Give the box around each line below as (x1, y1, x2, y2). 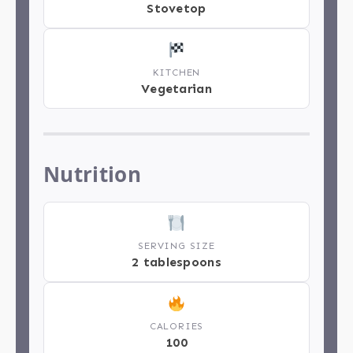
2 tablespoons (131, 255, 222, 270)
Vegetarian (140, 81, 213, 97)
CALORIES (149, 321, 204, 333)
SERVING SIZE (138, 240, 215, 252)
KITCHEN (152, 67, 201, 79)
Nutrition (43, 160, 141, 189)
